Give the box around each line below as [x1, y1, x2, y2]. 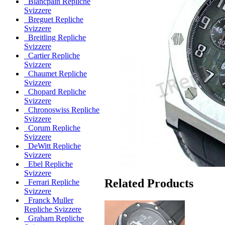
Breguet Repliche [24, 15, 83, 24]
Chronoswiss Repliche [24, 105, 99, 115]
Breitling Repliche [24, 33, 86, 42]
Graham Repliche [24, 214, 84, 223]
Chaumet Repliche [24, 69, 87, 78]
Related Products [104, 176, 193, 190]
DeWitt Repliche [24, 142, 81, 151]
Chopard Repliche [24, 87, 86, 96]
